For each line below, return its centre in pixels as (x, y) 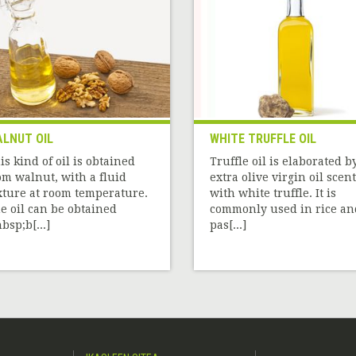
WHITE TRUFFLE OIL (263, 139)
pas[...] (228, 225)
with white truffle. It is (273, 193)
